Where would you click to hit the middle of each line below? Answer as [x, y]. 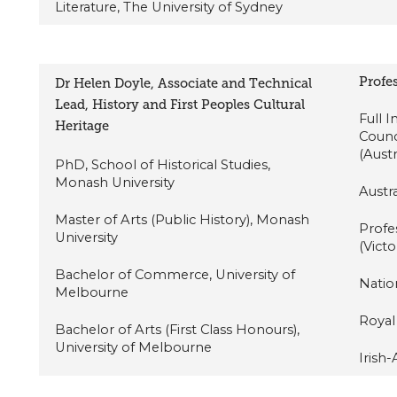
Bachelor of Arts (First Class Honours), [178, 329]
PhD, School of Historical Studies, [163, 164]
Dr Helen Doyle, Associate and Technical [184, 83]
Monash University [115, 182]
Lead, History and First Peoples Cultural [180, 104]
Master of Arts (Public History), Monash [183, 219]
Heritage [82, 125]
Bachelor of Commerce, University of [175, 274]
